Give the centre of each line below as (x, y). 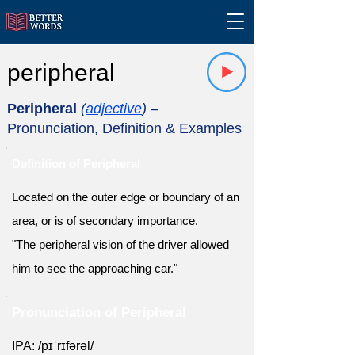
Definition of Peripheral (76, 164)
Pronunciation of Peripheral (99, 313)
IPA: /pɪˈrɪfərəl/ (53, 346)
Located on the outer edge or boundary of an (126, 197)
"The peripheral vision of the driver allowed (120, 244)
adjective (114, 109)
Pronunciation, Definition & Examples (124, 128)
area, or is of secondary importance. (105, 221)
